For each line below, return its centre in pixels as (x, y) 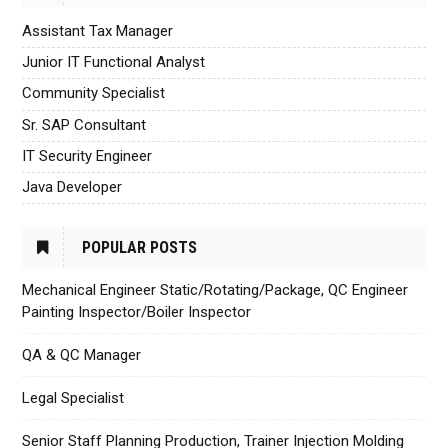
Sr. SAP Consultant (84, 124)
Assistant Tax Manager (98, 30)
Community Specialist (94, 93)
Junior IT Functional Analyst (114, 62)
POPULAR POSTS (140, 247)
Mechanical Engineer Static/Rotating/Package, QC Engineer (215, 289)
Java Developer (72, 187)
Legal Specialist (73, 397)
